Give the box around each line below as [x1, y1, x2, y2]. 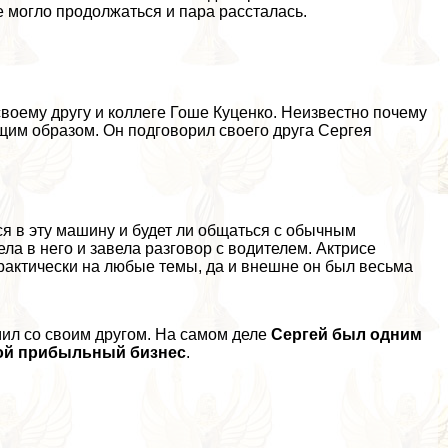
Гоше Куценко [170, 103, 274, 121]
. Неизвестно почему [273, 103, 428, 121]
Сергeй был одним [271, 325, 423, 343]
